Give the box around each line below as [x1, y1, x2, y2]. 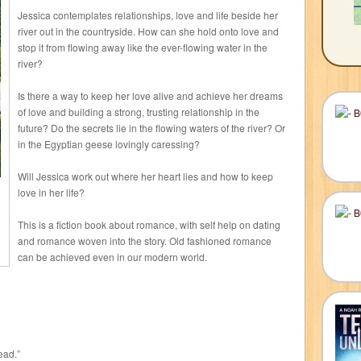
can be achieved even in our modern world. [18, 250, 207, 263]
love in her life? [18, 185, 85, 199]
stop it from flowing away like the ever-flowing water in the [18, 40, 268, 54]
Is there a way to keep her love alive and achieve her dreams [18, 89, 283, 102]
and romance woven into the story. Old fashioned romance [18, 234, 272, 247]
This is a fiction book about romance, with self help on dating [18, 218, 280, 231]
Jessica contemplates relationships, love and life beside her [18, 8, 278, 22]
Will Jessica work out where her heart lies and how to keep [18, 169, 273, 183]
